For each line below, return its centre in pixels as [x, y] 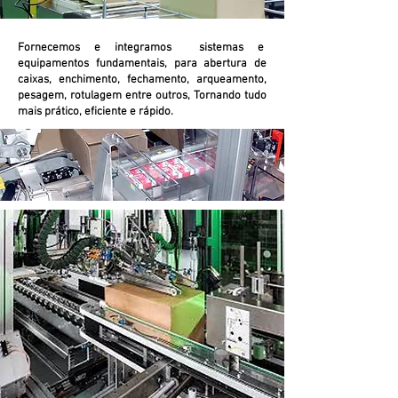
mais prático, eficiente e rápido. [96, 112]
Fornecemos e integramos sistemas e [142, 48]
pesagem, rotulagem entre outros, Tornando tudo [142, 96]
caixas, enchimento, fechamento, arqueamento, [142, 80]
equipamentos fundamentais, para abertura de [142, 64]
